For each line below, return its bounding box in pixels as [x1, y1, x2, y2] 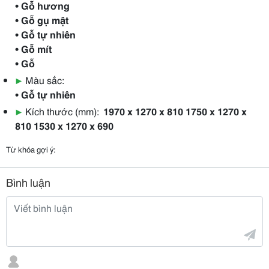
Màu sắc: [25, 73, 64, 86]
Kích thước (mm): [25, 104, 98, 118]
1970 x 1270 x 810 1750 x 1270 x [103, 104, 247, 118]
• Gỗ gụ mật [15, 13, 68, 26]
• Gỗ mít [15, 41, 52, 55]
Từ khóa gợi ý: [6, 144, 56, 154]
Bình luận [6, 174, 50, 190]
